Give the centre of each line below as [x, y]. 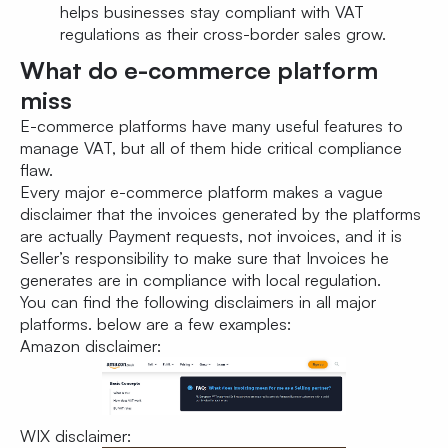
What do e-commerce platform [199, 70]
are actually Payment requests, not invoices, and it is [211, 236]
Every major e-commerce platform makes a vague [201, 192]
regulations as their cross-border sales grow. [223, 34]
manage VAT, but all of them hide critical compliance [211, 148]
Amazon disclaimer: [90, 346]
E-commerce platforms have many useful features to [211, 126]
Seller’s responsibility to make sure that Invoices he [204, 258]
